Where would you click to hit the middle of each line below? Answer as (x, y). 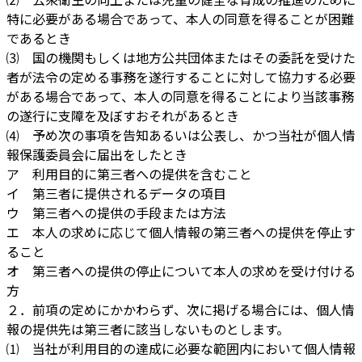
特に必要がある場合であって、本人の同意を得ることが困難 (180, 20)
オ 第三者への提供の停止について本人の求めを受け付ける (181, 272)
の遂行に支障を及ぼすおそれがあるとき (123, 117)
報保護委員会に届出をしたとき (97, 156)
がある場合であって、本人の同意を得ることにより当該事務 (180, 98)
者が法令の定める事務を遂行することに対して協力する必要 (181, 78)
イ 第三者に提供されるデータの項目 (116, 195)
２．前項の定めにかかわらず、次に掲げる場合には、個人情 (181, 311)
